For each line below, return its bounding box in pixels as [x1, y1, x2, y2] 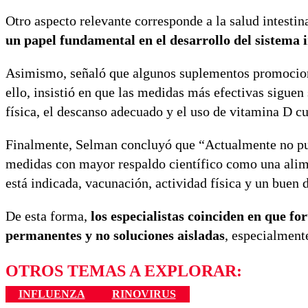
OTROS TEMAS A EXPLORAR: [5, 261, 242, 280]
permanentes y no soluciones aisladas [5, 227, 225, 243]
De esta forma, [5, 208, 91, 223]
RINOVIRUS [111, 287, 176, 300]
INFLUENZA [18, 287, 85, 300]
